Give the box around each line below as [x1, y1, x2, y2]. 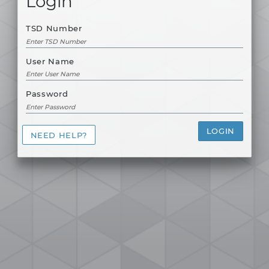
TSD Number [26, 23, 82, 34]
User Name [26, 56, 74, 66]
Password [26, 89, 68, 99]
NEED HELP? [30, 130, 87, 140]
